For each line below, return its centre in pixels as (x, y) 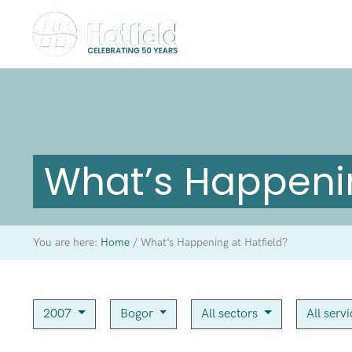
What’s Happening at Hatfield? (212, 242)
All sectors (231, 313)
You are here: (66, 242)
